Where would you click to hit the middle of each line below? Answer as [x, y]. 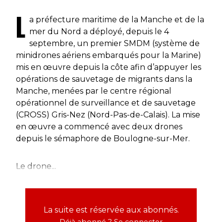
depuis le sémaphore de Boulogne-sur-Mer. [103, 138]
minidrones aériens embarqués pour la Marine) [109, 55]
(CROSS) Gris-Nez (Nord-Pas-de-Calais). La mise [108, 114]
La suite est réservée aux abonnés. [111, 210]
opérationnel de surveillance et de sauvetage [106, 103]
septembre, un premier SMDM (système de [114, 43]
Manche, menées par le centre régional [94, 91]
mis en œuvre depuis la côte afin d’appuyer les [109, 67]
